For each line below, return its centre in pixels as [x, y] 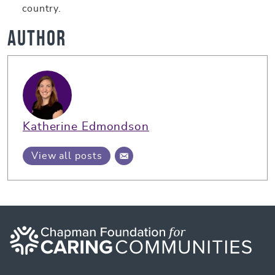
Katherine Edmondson [86, 126]
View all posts [67, 156]
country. [44, 8]
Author [37, 38]
